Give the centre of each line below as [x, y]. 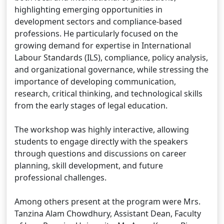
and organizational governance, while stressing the [111, 69]
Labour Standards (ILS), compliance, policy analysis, [111, 57]
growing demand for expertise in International [103, 45]
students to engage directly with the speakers [101, 141]
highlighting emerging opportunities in [88, 9]
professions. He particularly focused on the [96, 33]
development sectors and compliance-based [98, 21]
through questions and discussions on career [100, 153]
